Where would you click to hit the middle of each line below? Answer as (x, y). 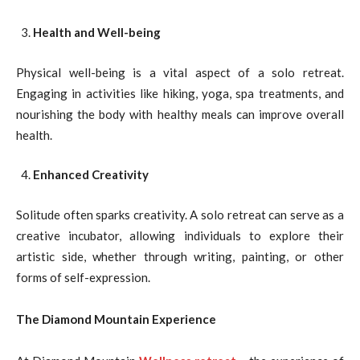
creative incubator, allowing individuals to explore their (180, 235)
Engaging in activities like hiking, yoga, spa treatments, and (180, 93)
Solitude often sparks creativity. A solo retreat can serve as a (180, 214)
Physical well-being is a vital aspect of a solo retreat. (180, 72)
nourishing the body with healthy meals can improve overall (180, 114)
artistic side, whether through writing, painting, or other (180, 256)
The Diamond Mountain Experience (116, 319)
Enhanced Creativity (91, 174)
